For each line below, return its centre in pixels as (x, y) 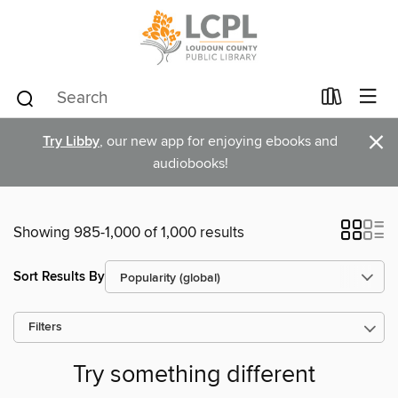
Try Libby (71, 142)
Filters (45, 327)
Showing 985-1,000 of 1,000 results (129, 233)
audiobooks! (190, 163)
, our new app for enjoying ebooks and (219, 141)
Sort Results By (59, 276)
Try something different (194, 376)
